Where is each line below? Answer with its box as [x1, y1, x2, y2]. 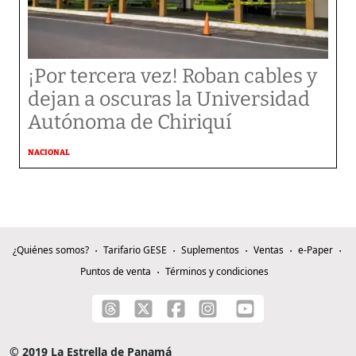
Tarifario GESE [103, 243, 167, 257]
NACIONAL [28, 148, 70, 157]
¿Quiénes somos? [12, 243, 89, 257]
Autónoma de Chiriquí [28, 110, 231, 134]
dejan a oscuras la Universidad [28, 87, 310, 111]
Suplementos [180, 243, 239, 257]
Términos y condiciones [164, 265, 269, 278]
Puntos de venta [79, 265, 151, 278]
